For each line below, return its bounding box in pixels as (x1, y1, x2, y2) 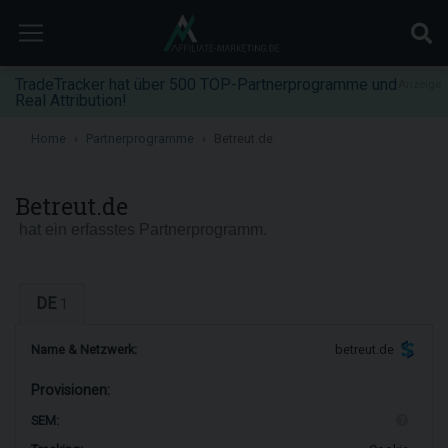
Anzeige (398, 78, 441, 91)
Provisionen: (31, 382, 110, 400)
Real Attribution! (15, 91, 127, 110)
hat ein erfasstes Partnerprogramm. (15, 221, 267, 238)
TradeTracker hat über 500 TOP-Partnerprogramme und (15, 75, 397, 94)
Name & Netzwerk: (31, 342, 137, 357)
